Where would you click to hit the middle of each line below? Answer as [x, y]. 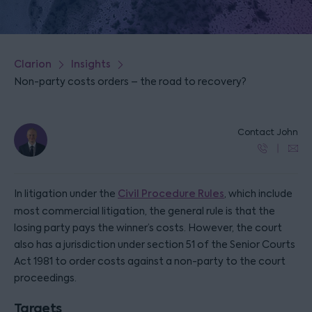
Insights [91, 64]
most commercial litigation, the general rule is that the [145, 211]
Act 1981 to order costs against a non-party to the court [150, 261]
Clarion [33, 64]
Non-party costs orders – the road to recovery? [130, 81]
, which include [258, 194]
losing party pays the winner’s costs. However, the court [148, 228]
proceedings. [45, 278]
